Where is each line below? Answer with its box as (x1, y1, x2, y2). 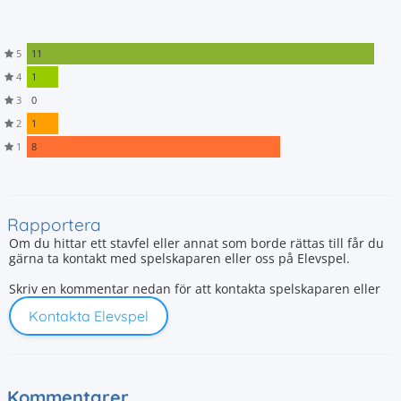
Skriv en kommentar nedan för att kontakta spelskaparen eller (9, 280, 380, 297)
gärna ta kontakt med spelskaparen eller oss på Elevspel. (9, 250, 350, 267)
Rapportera (7, 214, 101, 235)
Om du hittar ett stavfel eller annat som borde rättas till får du (9, 235, 384, 252)
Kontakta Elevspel (29, 307, 149, 325)
